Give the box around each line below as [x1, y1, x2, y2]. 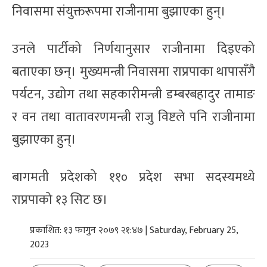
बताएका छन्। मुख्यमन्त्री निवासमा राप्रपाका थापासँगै [12, 60, 255, 83]
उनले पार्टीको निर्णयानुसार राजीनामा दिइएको [12, 38, 255, 60]
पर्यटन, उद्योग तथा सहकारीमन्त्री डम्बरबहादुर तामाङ [12, 83, 255, 105]
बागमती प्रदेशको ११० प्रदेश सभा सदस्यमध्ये [12, 166, 255, 188]
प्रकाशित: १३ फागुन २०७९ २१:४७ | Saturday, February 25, [30, 222, 238, 238]
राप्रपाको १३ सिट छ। [12, 188, 108, 211]
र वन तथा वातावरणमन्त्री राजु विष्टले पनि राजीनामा [12, 105, 255, 128]
